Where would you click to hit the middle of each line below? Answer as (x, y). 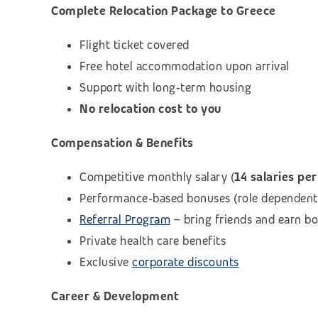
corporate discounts (186, 262)
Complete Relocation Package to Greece (164, 11)
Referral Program (125, 219)
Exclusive (106, 262)
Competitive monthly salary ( (157, 177)
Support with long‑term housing (165, 87)
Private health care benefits (153, 241)
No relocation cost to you (150, 109)
